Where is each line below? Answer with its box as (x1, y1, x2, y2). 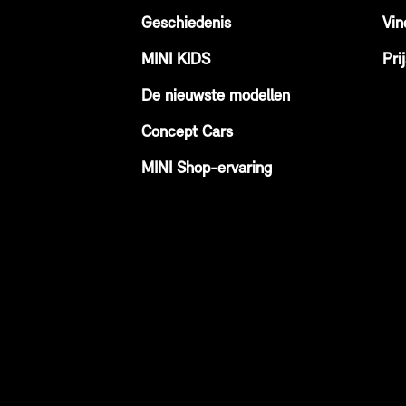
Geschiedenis (141, 15, 231, 33)
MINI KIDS (141, 52, 210, 69)
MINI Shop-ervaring (141, 160, 272, 178)
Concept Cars (141, 124, 233, 141)
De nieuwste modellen (141, 88, 290, 105)
